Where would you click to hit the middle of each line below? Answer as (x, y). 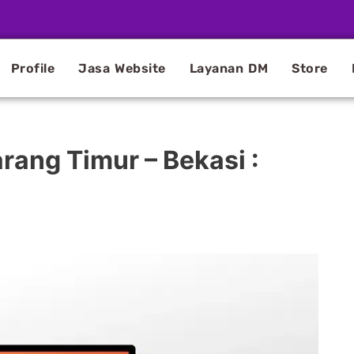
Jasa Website (122, 68)
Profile (33, 68)
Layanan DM (229, 68)
